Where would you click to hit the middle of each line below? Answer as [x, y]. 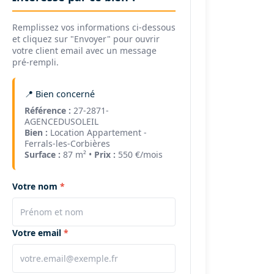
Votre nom [35, 186]
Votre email [36, 233]
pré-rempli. [35, 62]
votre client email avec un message [84, 50]
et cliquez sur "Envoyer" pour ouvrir [86, 39]
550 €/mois [139, 154]
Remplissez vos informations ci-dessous [94, 27]
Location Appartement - [97, 132]
